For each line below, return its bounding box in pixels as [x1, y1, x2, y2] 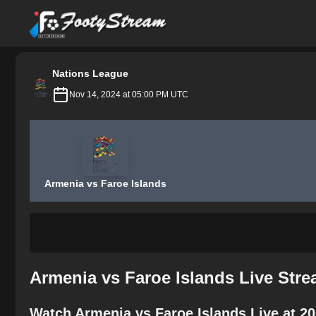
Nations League [52, 68, 128, 79]
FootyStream [28, 7, 92, 19]
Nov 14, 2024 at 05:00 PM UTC [69, 90, 188, 99]
